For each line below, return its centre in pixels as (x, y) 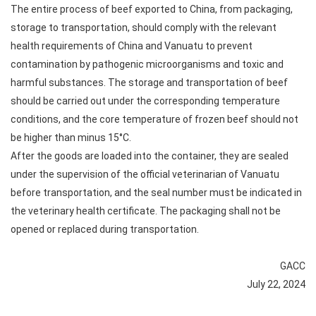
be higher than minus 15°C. (71, 138)
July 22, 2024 (276, 284)
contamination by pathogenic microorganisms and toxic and (147, 64)
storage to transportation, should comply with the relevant (144, 28)
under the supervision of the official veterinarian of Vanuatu (145, 174)
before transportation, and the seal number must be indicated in (156, 193)
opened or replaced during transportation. (105, 229)
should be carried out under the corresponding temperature (145, 101)
